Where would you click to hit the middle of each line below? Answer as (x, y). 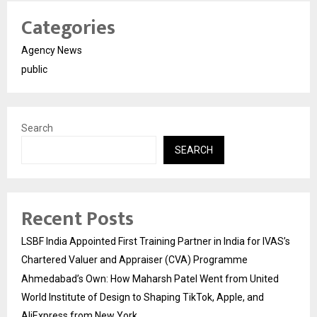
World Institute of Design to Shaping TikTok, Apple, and (143, 298)
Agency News (52, 51)
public (34, 70)
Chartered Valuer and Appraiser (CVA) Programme (134, 260)
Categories (68, 28)
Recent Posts (77, 219)
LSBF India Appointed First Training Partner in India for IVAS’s (156, 242)
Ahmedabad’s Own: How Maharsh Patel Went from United (150, 279)
